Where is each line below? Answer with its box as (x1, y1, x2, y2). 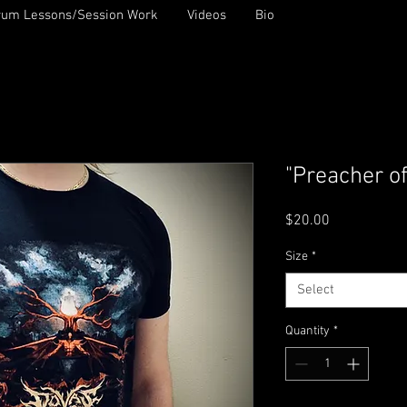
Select (297, 281, 334, 298)
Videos (187, 7, 226, 24)
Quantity (285, 323, 330, 339)
